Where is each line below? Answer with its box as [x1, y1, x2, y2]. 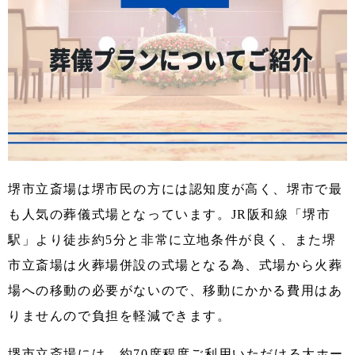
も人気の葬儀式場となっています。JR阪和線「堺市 [8, 207, 331, 221]
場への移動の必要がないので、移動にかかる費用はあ [8, 283, 343, 297]
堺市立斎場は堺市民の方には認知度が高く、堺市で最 [8, 181, 343, 196]
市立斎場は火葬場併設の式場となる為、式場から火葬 [8, 258, 343, 272]
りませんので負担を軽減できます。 [8, 308, 231, 323]
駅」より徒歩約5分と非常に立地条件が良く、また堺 [8, 232, 337, 246]
